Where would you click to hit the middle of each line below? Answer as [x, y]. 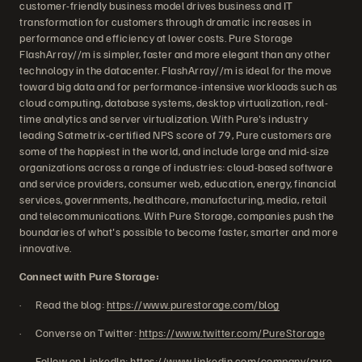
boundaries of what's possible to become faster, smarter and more [179, 232]
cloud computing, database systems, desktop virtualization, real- [174, 102]
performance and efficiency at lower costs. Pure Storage [156, 38]
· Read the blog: [63, 304]
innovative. [46, 248]
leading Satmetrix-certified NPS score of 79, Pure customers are [176, 135]
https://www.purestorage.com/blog [193, 304]
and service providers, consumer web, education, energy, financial [178, 183]
